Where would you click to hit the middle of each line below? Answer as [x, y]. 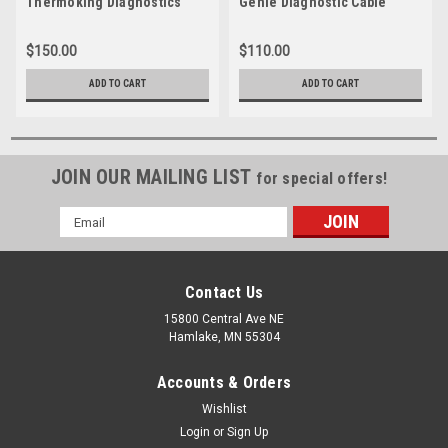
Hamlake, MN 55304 [224, 337]
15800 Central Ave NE [224, 319]
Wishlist [224, 409]
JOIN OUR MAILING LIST [153, 177]
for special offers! [322, 179]
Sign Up [248, 432]
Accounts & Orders [224, 383]
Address [86, 237]
